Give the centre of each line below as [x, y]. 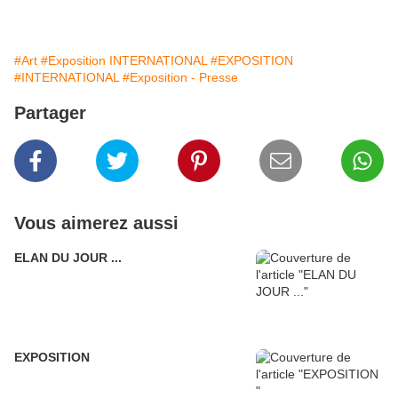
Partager [50, 112]
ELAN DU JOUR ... [68, 257]
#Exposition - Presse [180, 77]
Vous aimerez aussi [96, 223]
